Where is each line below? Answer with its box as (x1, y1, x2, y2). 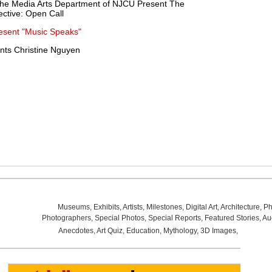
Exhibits (93, 203, 120, 211)
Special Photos (94, 214, 144, 222)
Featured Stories (204, 214, 259, 222)
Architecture (220, 203, 260, 211)
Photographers (41, 214, 91, 222)
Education (126, 226, 160, 235)
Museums (57, 203, 90, 211)
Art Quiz (96, 226, 123, 235)
